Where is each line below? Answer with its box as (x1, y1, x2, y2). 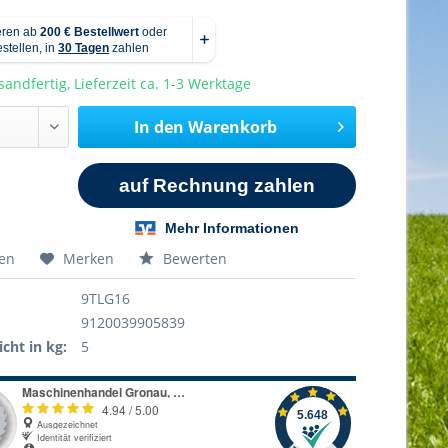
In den (133, 116, 184, 138)
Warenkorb (187, 116, 277, 138)
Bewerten (159, 248, 228, 268)
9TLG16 (81, 288, 131, 308)
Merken (63, 248, 115, 268)
